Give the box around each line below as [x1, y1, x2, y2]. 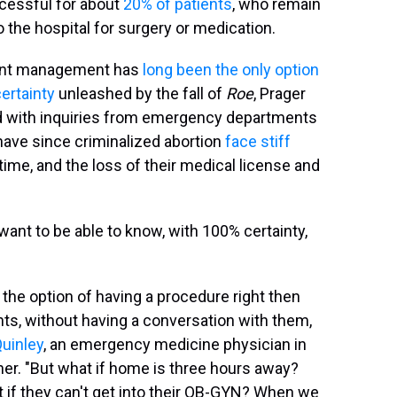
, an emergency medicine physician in [43, 334, 307, 354]
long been [143, 59, 212, 79]
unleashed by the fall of [55, 83, 226, 103]
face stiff [225, 131, 291, 151]
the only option [212, 59, 319, 79]
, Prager [253, 83, 306, 103]
